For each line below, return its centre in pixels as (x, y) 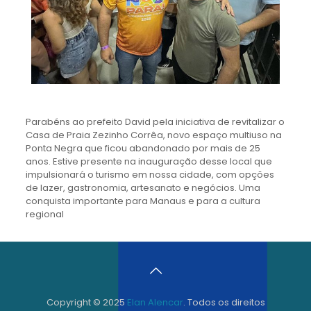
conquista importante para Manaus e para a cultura (143, 201)
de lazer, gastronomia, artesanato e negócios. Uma (143, 187)
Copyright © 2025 (86, 302)
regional (44, 214)
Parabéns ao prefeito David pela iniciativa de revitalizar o (155, 121)
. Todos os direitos (224, 302)
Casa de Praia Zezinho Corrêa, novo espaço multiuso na (153, 135)
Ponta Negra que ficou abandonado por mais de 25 (143, 148)
